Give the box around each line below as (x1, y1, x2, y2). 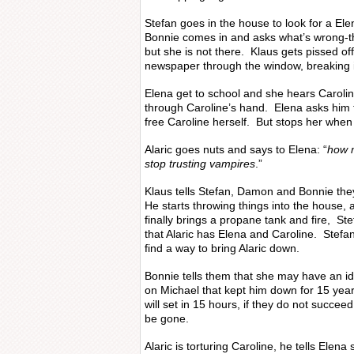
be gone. (145, 312, 189, 325)
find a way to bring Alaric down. (145, 242, 299, 254)
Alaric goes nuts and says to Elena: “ (145, 143, 327, 156)
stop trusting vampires (145, 157, 255, 170)
